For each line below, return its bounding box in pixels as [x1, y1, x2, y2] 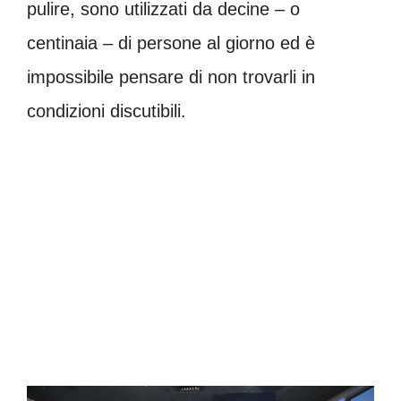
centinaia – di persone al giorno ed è [27, 33, 315, 53]
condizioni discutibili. [27, 101, 186, 121]
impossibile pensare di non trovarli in [27, 67, 315, 87]
